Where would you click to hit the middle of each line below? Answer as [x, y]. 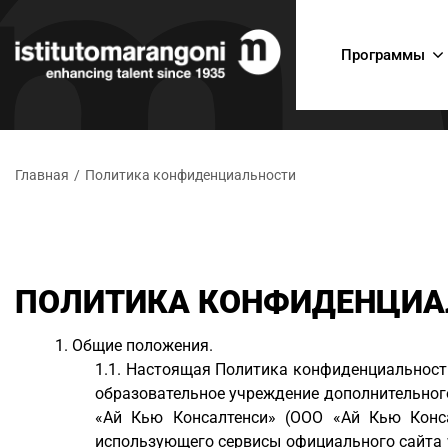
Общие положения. [142, 345]
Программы [382, 55]
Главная [42, 175]
